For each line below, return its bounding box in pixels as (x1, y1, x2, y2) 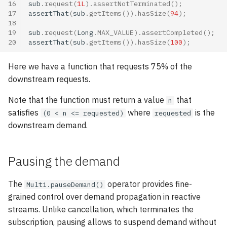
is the (193, 107, 215, 118)
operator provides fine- (105, 179, 192, 189)
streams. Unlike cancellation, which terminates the (8, 204, 194, 214)
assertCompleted (142, 27, 203, 37)
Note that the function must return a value (8, 95, 166, 105)
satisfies (8, 107, 41, 118)
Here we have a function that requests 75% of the (8, 61, 192, 71)
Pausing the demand (8, 153, 120, 169)
